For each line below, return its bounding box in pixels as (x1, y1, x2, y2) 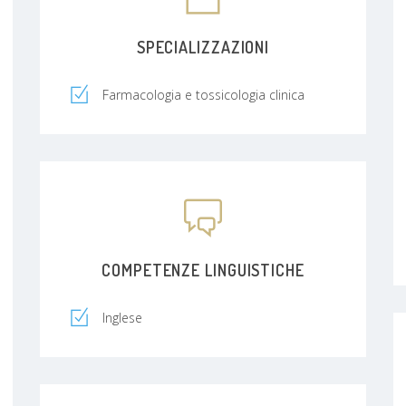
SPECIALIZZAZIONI (136, 36, 270, 57)
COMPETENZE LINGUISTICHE (101, 259, 304, 280)
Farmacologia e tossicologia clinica (102, 85, 304, 103)
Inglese (102, 308, 142, 326)
